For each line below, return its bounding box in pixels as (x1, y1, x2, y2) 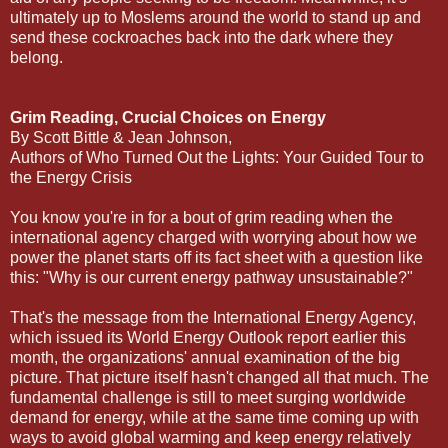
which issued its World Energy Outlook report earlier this (10, 328, 406, 346)
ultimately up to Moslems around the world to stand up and (10, 8, 421, 26)
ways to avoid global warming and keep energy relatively (10, 428, 411, 446)
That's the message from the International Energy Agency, (10, 308, 416, 326)
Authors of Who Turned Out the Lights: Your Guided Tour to (10, 148, 424, 166)
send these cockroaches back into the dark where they (10, 28, 393, 46)
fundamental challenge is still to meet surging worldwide (10, 388, 406, 406)
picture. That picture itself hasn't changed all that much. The (10, 368, 429, 386)
